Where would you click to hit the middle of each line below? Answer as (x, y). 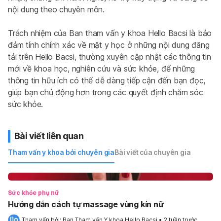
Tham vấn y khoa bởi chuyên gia (61, 152)
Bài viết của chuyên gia (153, 152)
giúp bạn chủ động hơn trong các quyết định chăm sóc (106, 92)
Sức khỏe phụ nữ (34, 193)
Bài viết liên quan (49, 136)
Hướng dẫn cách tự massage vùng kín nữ (86, 204)
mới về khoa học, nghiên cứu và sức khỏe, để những (102, 69)
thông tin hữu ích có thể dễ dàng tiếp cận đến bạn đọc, (107, 80)
